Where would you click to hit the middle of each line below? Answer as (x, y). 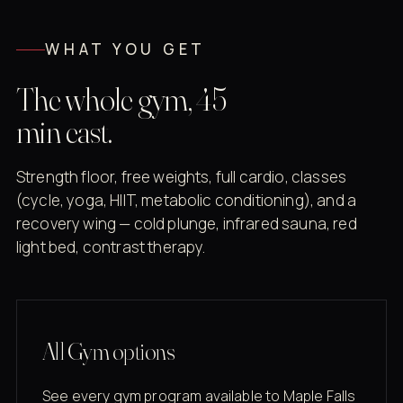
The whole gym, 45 (122, 99)
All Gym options (109, 352)
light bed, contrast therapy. (111, 247)
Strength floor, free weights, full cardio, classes (182, 177)
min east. (64, 132)
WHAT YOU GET (126, 49)
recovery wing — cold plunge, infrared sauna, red (187, 224)
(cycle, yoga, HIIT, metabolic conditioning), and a (187, 201)
